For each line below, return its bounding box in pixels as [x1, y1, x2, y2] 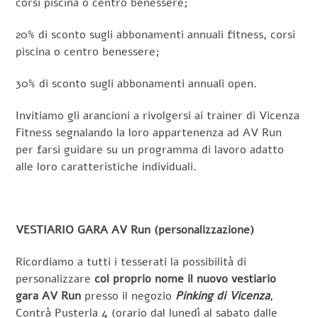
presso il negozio [81, 288, 176, 305]
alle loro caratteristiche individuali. [16, 158, 197, 175]
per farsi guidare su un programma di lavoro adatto [16, 141, 285, 158]
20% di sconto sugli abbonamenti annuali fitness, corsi [16, 27, 296, 43]
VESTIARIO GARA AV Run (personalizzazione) [16, 222, 255, 238]
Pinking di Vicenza [175, 288, 270, 305]
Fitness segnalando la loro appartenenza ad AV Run [16, 124, 283, 141]
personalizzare [16, 271, 95, 287]
